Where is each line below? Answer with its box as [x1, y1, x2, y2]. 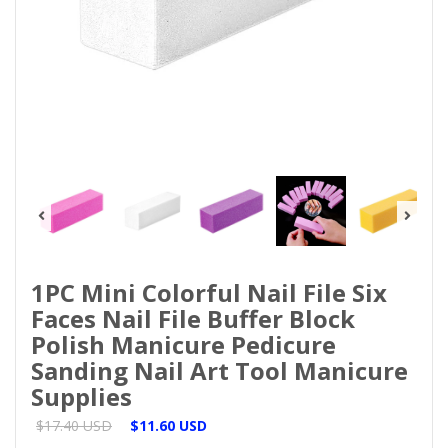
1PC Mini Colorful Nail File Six [31, 275, 387, 309]
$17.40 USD [36, 415, 112, 435]
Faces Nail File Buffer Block [31, 301, 355, 335]
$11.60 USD [130, 415, 207, 435]
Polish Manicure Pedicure [31, 327, 336, 361]
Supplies [31, 379, 132, 413]
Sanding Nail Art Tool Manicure [31, 353, 408, 387]
